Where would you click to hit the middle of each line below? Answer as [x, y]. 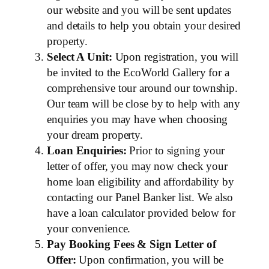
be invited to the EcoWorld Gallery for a [138, 72]
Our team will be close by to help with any [144, 103]
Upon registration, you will [175, 56]
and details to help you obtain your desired [144, 25]
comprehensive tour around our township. [143, 88]
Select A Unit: [80, 56]
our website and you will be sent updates [139, 10]
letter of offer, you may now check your [138, 166]
